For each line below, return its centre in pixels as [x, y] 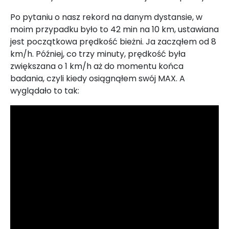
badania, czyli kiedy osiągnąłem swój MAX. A [98, 78]
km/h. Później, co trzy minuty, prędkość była [98, 54]
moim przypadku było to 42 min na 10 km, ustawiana [114, 29]
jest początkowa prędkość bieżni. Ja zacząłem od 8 [113, 41]
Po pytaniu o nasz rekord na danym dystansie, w [106, 17]
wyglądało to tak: [45, 90]
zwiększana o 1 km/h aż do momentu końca [97, 66]
